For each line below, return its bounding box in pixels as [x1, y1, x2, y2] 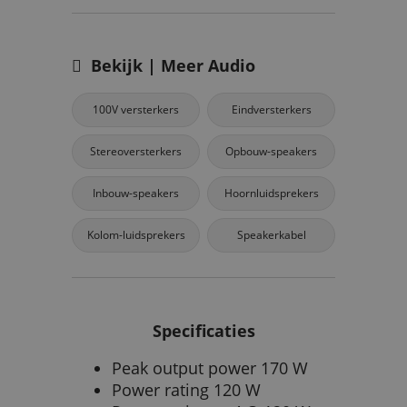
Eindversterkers [231, 101, 312, 117]
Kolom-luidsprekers [86, 226, 185, 243]
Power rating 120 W [112, 379, 261, 402]
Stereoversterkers [90, 143, 182, 159]
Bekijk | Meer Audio [82, 55, 255, 77]
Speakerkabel [236, 226, 306, 243]
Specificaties [152, 319, 255, 342]
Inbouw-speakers [93, 184, 179, 201]
